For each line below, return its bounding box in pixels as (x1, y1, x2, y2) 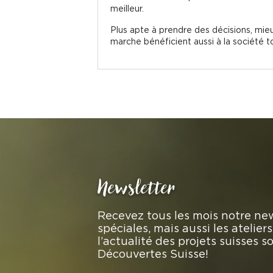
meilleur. (110, 3, 144, 13)
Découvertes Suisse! (97, 247, 208, 260)
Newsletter (97, 175, 175, 200)
